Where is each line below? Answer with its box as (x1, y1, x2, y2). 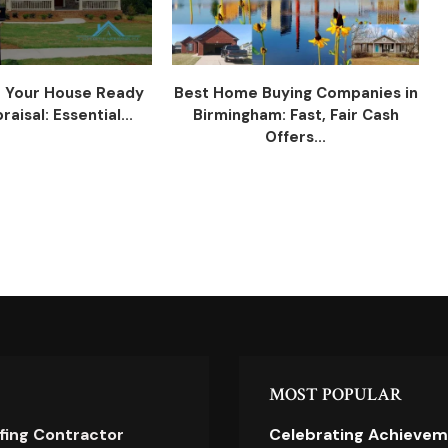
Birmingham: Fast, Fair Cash (192, 104, 399, 125)
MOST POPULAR (269, 382, 402, 406)
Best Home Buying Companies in (173, 82, 418, 103)
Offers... (265, 126, 327, 147)
